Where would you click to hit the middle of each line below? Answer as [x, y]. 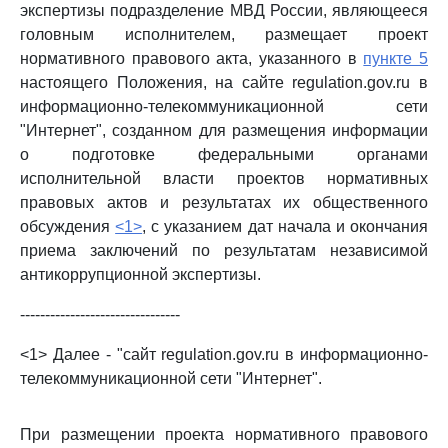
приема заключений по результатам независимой [224, 250]
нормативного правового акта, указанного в [192, 58]
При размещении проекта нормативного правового [224, 434]
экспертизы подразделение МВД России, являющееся [224, 10]
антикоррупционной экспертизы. [140, 274]
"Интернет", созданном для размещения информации [224, 130]
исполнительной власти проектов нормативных [224, 178]
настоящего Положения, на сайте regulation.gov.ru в [224, 82]
